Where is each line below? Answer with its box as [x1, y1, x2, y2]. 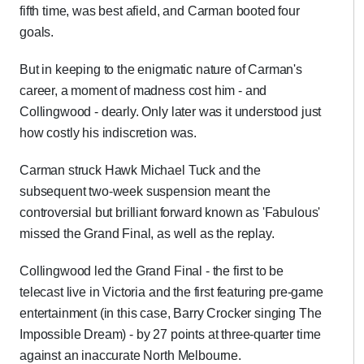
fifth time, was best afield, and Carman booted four [19, 4, 300, 18]
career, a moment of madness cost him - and [19, 84, 267, 97]
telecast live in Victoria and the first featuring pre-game [19, 285, 323, 299]
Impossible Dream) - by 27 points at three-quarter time [19, 327, 321, 341]
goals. [19, 25, 54, 39]
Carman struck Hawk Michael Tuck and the [19, 163, 261, 177]
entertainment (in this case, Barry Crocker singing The [19, 306, 322, 320]
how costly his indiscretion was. [19, 126, 197, 140]
